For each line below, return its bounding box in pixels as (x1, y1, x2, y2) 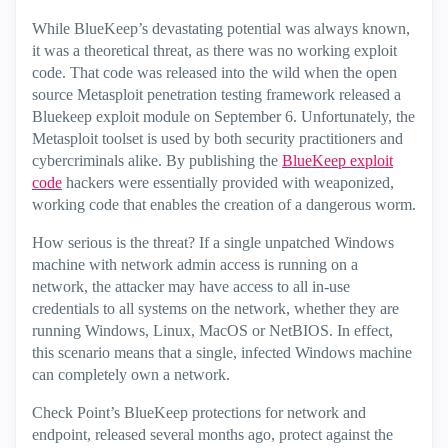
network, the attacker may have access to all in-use (32, 278, 350, 295)
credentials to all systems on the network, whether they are (32, 300, 399, 317)
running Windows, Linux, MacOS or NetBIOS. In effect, (32, 322, 393, 339)
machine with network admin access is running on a (32, 256, 358, 273)
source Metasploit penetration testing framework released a (32, 86, 401, 103)
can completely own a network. (32, 366, 230, 383)
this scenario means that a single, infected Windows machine (32, 344, 412, 361)
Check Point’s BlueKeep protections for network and (32, 404, 366, 421)
